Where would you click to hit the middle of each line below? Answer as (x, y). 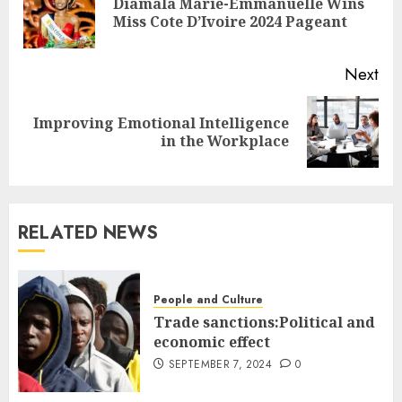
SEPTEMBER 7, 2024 (220, 365)
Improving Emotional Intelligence (161, 122)
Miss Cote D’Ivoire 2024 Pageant (230, 21)
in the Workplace (225, 140)
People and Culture (208, 300)
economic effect (212, 342)
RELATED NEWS (88, 232)
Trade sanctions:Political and (264, 323)
